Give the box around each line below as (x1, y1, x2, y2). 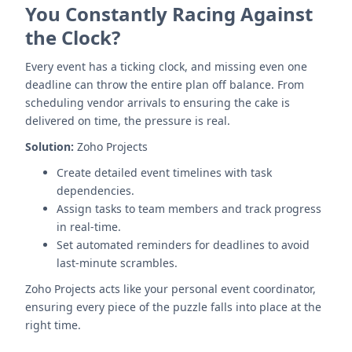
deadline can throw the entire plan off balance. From (25, 77, 304, 92)
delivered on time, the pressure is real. (25, 113, 230, 128)
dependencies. (57, 183, 134, 198)
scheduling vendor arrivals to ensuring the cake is (25, 95, 290, 110)
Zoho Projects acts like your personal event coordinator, (25, 281, 316, 296)
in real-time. (57, 219, 121, 234)
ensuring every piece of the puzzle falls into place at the (25, 299, 321, 314)
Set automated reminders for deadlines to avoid (57, 237, 310, 252)
